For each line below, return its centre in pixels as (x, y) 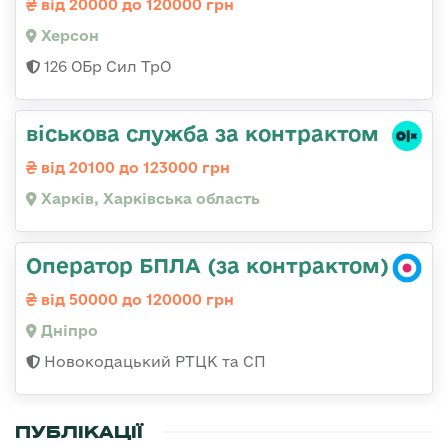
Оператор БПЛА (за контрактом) (207, 264)
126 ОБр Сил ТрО (105, 66)
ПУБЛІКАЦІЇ (79, 431)
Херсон (68, 35)
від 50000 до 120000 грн (135, 299)
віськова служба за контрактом (202, 132)
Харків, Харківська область (148, 198)
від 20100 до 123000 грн (133, 167)
